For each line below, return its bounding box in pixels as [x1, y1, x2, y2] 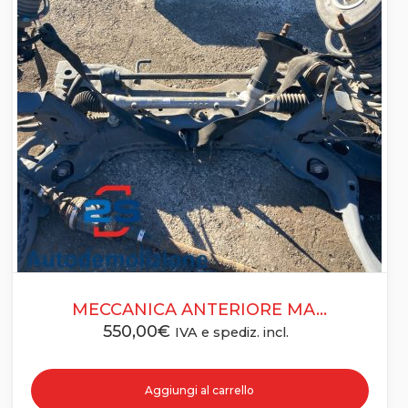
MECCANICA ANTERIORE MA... [72, 300, 328, 321]
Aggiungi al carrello [145, 383, 255, 398]
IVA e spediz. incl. [175, 324, 290, 342]
